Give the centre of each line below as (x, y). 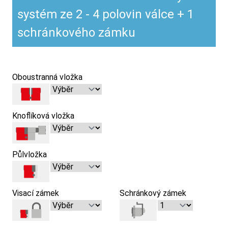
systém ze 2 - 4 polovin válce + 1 (106, 14)
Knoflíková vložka (43, 116)
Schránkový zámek (153, 193)
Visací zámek (36, 193)
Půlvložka (30, 154)
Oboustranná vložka (47, 77)
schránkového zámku (76, 32)
